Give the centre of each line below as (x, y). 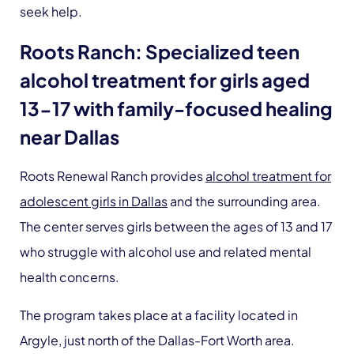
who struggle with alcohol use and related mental (166, 252)
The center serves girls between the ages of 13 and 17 (176, 226)
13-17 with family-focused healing (176, 108)
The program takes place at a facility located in (159, 315)
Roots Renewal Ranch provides (113, 176)
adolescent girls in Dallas (94, 201)
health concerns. (70, 277)
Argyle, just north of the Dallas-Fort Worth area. (157, 340)
